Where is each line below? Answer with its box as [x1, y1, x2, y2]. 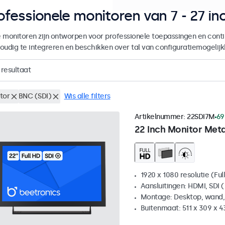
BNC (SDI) [18, 92, 51, 101]
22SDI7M [187, 113, 215, 122]
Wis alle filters [64, 92, 110, 101]
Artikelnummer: [134, 113, 187, 122]
